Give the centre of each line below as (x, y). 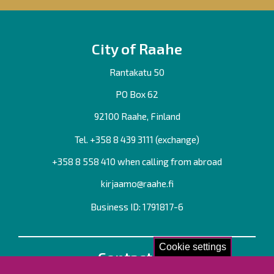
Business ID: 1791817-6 (137, 207)
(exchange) (176, 139)
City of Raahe (137, 49)
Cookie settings (193, 247)
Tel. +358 (94, 139)
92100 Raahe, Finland (137, 116)
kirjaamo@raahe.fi (137, 183)
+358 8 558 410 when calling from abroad (137, 161)
